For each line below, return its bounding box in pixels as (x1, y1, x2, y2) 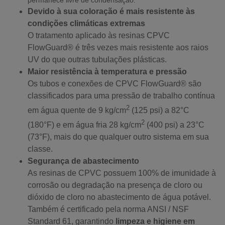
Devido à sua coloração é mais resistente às (28, 7, 195, 16)
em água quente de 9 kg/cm (28, 106, 127, 115)
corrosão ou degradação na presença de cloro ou (28, 181, 203, 190)
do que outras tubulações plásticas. (39, 55, 167, 64)
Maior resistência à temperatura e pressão (28, 67, 187, 76)
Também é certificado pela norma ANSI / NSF (28, 205, 189, 214)
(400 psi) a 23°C (145, 121, 205, 130)
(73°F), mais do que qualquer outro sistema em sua (28, 133, 209, 142)
